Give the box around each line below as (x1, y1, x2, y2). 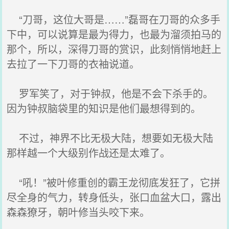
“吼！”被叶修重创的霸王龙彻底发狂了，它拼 (7, 175, 221, 190)
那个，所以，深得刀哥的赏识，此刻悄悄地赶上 (7, 41, 222, 56)
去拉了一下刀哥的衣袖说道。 (7, 56, 140, 71)
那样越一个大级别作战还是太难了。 (7, 145, 171, 160)
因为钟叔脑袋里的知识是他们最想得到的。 (7, 101, 201, 116)
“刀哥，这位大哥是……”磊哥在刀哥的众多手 (7, 12, 221, 27)
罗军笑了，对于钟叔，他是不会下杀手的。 (7, 86, 214, 101)
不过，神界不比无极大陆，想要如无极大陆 (7, 130, 214, 145)
